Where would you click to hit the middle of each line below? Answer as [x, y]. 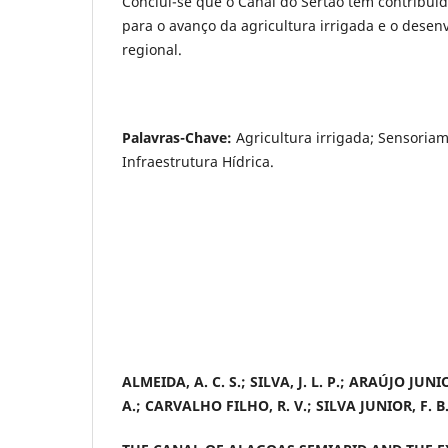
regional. [152, 50]
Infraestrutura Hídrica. [198, 162]
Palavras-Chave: [177, 138]
